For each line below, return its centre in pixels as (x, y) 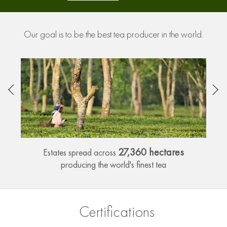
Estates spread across (81, 153)
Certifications (117, 213)
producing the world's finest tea (114, 165)
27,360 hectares (151, 152)
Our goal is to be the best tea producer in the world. (113, 35)
